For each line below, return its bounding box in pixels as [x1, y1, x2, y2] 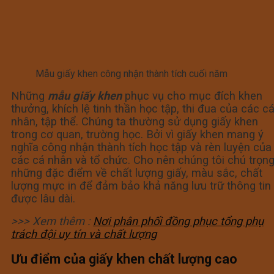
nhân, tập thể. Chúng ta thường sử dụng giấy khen [11, 114, 258, 128]
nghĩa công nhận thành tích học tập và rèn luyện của [11, 140, 272, 154]
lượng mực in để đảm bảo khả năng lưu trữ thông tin [11, 179, 271, 192]
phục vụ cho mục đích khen [125, 89, 262, 102]
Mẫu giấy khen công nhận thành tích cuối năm [35, 67, 228, 80]
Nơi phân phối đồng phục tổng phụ [93, 214, 264, 228]
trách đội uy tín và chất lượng [11, 227, 157, 240]
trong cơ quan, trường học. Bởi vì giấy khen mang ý [11, 127, 264, 141]
